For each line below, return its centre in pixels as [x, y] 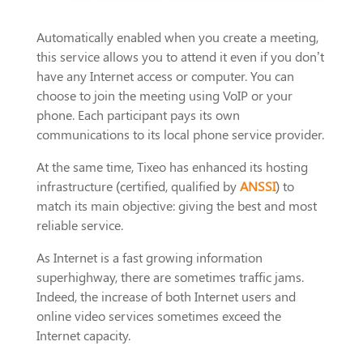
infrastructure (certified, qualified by [138, 186]
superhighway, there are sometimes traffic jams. [170, 277]
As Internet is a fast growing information [149, 258]
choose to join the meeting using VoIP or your [164, 96]
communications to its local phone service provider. [180, 135]
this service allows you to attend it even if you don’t [180, 57]
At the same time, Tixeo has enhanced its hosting [172, 167]
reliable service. [79, 225]
